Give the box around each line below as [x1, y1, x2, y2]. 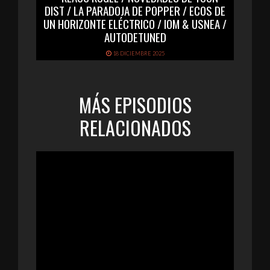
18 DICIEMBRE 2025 [111, 50, 165, 57]
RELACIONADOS [79, 113, 191, 142]
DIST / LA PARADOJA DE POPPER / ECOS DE [45, 2, 225, 19]
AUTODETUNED [104, 28, 166, 46]
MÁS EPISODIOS [78, 90, 192, 119]
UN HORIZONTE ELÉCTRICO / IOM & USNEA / [43, 15, 227, 33]
